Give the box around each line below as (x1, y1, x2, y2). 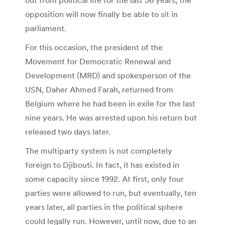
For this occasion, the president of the (25, 42, 163, 52)
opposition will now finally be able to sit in (25, 9, 178, 19)
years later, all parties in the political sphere (25, 201, 183, 212)
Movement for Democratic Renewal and (25, 56, 171, 66)
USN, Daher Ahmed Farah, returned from (25, 84, 173, 94)
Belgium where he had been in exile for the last (25, 98, 195, 108)
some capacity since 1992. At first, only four (25, 173, 184, 184)
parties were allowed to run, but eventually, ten (25, 187, 196, 198)
